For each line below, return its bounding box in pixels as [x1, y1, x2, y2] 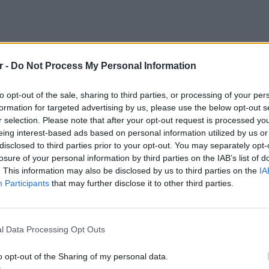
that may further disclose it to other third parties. [49, 178, 234, 188]
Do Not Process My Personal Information [11, 60, 196, 71]
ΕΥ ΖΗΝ [237, 199, 266, 207]
